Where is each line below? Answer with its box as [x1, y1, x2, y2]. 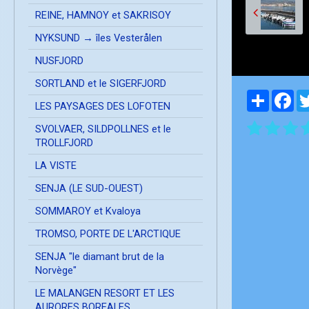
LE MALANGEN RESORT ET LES [35, 286, 175, 299]
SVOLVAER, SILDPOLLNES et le [35, 122, 171, 135]
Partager [269, 88, 308, 101]
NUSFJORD [35, 54, 83, 67]
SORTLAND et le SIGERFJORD [35, 77, 166, 90]
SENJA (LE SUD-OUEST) [35, 181, 143, 195]
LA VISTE [35, 159, 77, 172]
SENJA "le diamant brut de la [35, 250, 164, 263]
